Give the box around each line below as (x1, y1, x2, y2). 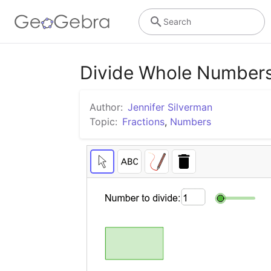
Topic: (90, 116, 117, 128)
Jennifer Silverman (128, 101, 212, 113)
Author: (90, 101, 123, 113)
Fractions (122, 116, 165, 128)
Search (163, 16, 191, 27)
